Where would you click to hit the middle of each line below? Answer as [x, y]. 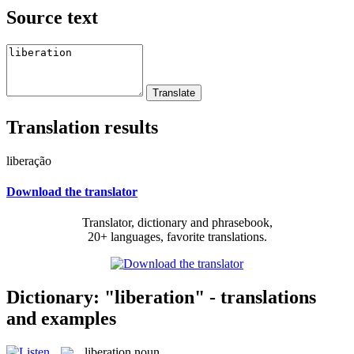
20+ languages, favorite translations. [177, 237]
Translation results [82, 127]
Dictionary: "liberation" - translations [161, 297]
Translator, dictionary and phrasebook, [177, 223]
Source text [52, 17]
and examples [61, 318]
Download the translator [72, 191]
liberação [29, 160]
